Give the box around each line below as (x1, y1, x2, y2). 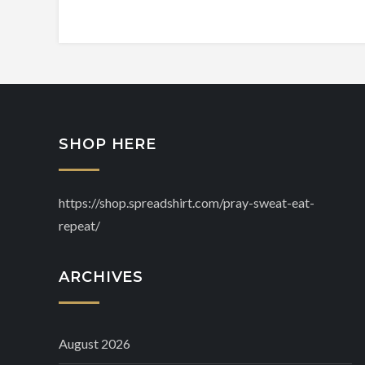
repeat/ (59, 218, 100, 234)
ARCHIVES (59, 268, 144, 287)
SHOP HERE (59, 135, 157, 154)
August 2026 (59, 336, 130, 352)
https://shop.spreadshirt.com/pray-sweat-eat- (59, 195, 314, 211)
